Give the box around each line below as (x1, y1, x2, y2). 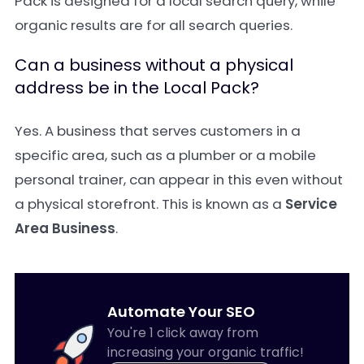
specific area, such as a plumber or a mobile (15, 145, 316, 165)
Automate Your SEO (106, 301, 255, 322)
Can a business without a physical (15, 54, 293, 76)
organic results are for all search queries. (15, 15, 292, 35)
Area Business (15, 219, 115, 238)
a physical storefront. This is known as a (15, 194, 285, 214)
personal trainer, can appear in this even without (15, 170, 343, 189)
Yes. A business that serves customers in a (15, 121, 301, 141)
